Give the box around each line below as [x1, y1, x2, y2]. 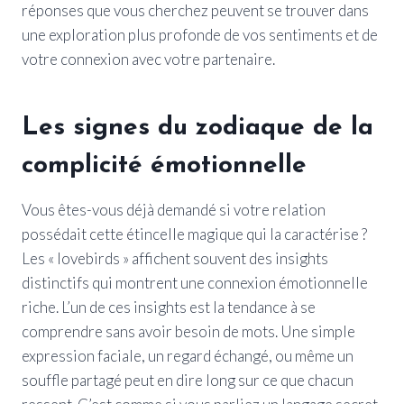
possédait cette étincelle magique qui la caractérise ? [22, 224, 367, 243]
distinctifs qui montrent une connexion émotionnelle [22, 272, 368, 292]
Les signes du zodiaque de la [22, 115, 373, 141]
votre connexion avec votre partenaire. [22, 49, 275, 69]
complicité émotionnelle [22, 152, 307, 179]
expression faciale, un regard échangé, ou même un [22, 345, 353, 365]
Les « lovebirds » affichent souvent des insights [22, 248, 328, 268]
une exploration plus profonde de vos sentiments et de [22, 24, 378, 44]
